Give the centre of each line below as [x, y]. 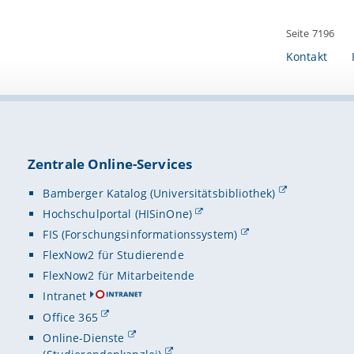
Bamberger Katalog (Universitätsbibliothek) [159, 193]
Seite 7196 [310, 34]
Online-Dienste [84, 337]
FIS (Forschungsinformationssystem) [140, 235]
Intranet [65, 296]
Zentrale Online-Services [110, 164]
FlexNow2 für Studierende [113, 255]
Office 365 [70, 317]
